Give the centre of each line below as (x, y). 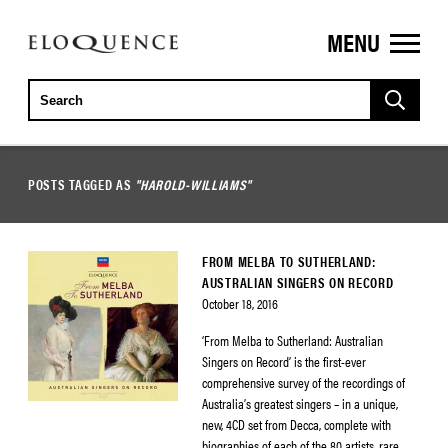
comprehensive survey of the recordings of (303, 382)
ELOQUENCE (77, 48)
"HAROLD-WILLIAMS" (193, 184)
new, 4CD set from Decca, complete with (296, 424)
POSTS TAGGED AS (82, 184)
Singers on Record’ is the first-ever (284, 361)
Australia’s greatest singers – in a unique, (300, 403)
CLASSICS (69, 79)
